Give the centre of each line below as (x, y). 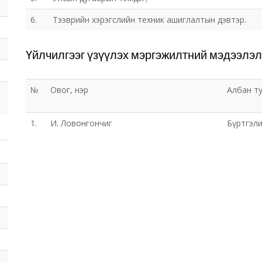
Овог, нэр (69, 90)
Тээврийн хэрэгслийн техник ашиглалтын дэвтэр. (149, 20)
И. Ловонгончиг (81, 123)
